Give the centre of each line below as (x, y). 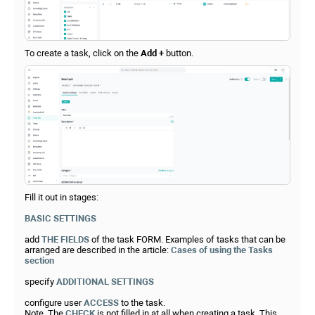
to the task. (142, 303)
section (39, 261)
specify (40, 282)
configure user (54, 303)
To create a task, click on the (83, 53)
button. (180, 53)
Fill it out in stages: (62, 198)
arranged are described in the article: (98, 250)
